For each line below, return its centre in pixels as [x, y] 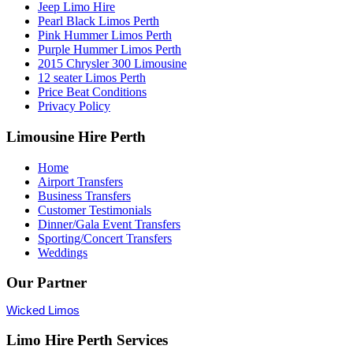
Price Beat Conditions [92, 92]
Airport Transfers [80, 181]
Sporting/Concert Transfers [105, 238]
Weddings [63, 252]
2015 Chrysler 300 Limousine [112, 64]
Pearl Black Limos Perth [98, 21]
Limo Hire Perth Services [87, 340]
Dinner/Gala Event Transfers [109, 224]
